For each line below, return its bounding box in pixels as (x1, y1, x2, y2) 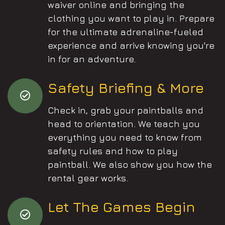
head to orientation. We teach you (48, 118, 200, 129)
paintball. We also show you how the (48, 159, 212, 170)
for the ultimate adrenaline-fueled (48, 26, 203, 37)
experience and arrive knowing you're (48, 40, 214, 51)
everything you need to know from (48, 132, 202, 143)
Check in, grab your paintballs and (48, 104, 203, 116)
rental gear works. (48, 172, 128, 183)
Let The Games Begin (48, 198, 195, 215)
